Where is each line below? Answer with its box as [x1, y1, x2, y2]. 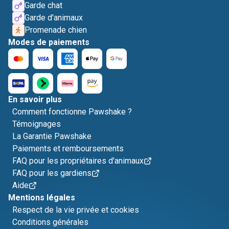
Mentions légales [8, 193, 75, 202]
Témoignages [12, 119, 61, 129]
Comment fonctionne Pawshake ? [12, 107, 132, 117]
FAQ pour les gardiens [12, 168, 91, 178]
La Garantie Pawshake [12, 131, 91, 141]
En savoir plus [8, 95, 62, 104]
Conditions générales [12, 217, 88, 227]
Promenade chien [25, 25, 87, 35]
